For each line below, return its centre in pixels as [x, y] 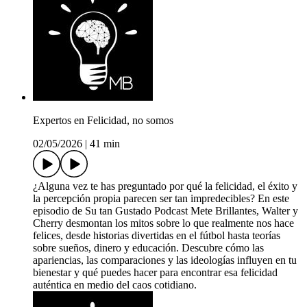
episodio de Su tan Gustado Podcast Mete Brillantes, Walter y [165, 211]
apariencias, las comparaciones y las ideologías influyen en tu [165, 260]
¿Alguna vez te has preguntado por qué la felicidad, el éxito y [165, 186]
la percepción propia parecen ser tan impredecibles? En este [161, 199]
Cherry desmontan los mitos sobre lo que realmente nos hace [163, 223]
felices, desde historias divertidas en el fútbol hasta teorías [157, 236]
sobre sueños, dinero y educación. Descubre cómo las [148, 248]
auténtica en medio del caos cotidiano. [115, 285]
